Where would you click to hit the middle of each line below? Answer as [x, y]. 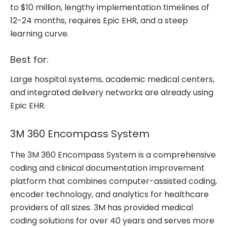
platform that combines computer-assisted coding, [113, 181]
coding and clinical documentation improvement [107, 168]
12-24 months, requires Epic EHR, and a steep [99, 20]
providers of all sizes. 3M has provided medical [102, 207]
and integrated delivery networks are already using [112, 92]
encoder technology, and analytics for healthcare [109, 194]
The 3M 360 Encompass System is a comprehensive [113, 155]
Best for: [31, 60]
